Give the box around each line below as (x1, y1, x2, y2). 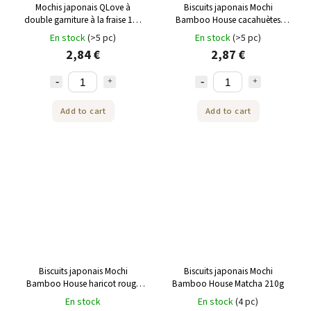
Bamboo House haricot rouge (26, 276, 140, 290)
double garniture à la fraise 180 (24, 13, 142, 27)
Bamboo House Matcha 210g (172, 276, 284, 290)
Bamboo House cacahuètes (176, 13, 280, 27)
